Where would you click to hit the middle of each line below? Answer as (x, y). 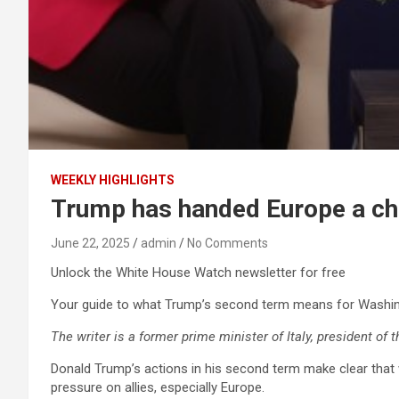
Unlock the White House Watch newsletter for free (198, 273)
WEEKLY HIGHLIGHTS (113, 180)
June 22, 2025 (90, 243)
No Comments (228, 243)
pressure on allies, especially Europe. (158, 387)
